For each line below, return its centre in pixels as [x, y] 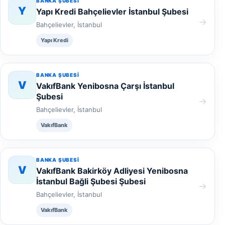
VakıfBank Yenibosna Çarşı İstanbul [105, 86]
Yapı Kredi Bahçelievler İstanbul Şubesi [112, 12]
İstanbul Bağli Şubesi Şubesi [91, 181]
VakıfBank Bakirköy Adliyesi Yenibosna [112, 171]
